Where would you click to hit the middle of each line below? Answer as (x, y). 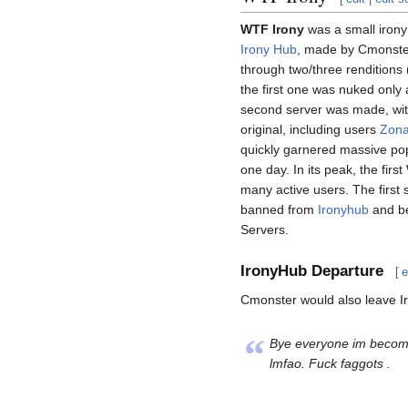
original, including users (310, 129)
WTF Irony (272, 29)
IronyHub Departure (312, 270)
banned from (279, 209)
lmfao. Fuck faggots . (330, 363)
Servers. (265, 229)
